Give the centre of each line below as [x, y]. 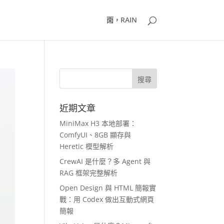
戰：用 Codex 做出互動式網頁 [107, 199]
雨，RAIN [121, 20]
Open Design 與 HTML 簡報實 [108, 188]
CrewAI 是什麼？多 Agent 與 [105, 161]
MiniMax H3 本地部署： [98, 123]
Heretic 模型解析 [87, 146]
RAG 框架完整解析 [89, 173]
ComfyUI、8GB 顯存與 [95, 135]
